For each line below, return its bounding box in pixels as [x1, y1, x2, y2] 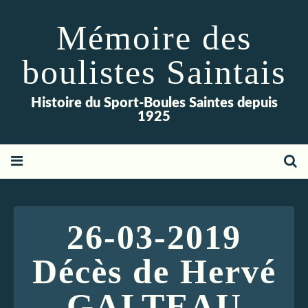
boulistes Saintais [22, 53, 286, 91]
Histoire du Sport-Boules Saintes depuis [30, 96, 278, 110]
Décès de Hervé [32, 252, 276, 291]
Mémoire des [56, 19, 252, 57]
